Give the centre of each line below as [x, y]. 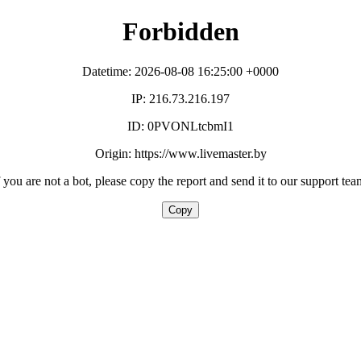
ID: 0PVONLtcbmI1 [180, 126]
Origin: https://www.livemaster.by [180, 153]
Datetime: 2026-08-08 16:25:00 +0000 [180, 71]
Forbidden [180, 32]
